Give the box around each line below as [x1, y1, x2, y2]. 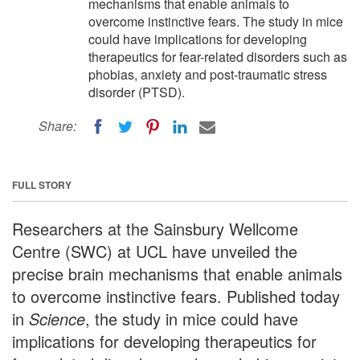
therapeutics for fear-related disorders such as [88, 47, 347, 66]
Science [29, 306, 85, 330]
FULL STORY [12, 177, 72, 192]
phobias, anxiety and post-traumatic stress [88, 65, 327, 84]
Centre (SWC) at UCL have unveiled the [12, 239, 297, 263]
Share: [39, 117, 76, 135]
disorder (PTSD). [88, 83, 185, 101]
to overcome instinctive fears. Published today [12, 284, 340, 308]
